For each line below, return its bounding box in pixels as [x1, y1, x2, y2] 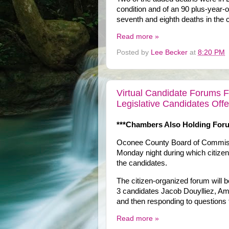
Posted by [117, 49, 151, 57]
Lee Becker [151, 49, 188, 57]
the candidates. [117, 159, 167, 168]
